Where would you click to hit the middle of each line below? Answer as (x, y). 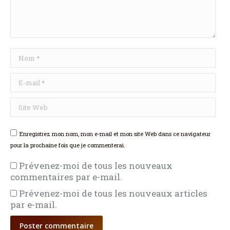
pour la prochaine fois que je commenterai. (68, 145)
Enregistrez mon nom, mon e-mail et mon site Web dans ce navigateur (115, 133)
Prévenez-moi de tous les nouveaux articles (113, 193)
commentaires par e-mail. (66, 177)
